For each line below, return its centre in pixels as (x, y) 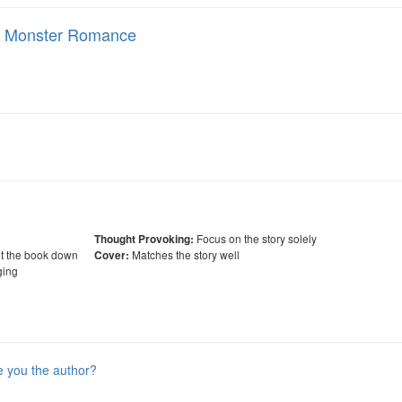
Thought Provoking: (144, 239)
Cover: (112, 255)
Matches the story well (184, 254)
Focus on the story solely (255, 238)
